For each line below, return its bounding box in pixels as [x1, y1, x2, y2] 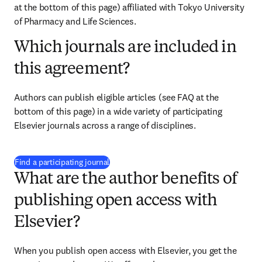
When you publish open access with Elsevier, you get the [14, 244, 237, 256]
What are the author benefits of [14, 171, 237, 188]
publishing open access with [14, 193, 218, 209]
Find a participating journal [15, 157, 110, 167]
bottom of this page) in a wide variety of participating [14, 105, 222, 117]
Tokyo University [177, 1, 244, 13]
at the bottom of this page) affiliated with [14, 1, 178, 13]
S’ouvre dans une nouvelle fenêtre [111, 156, 231, 167]
